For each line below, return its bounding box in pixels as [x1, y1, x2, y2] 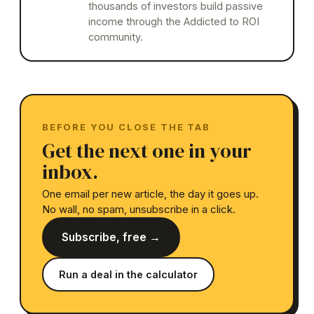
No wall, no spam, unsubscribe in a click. [42, 202, 235, 216]
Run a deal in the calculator [59, 268, 198, 280]
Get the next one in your [42, 137, 252, 164]
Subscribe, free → [62, 230, 161, 244]
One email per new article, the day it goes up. [42, 186, 259, 200]
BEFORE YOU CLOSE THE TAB [42, 121, 210, 132]
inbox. [42, 158, 98, 185]
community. [88, 30, 143, 43]
